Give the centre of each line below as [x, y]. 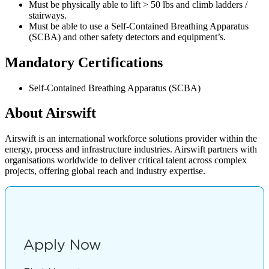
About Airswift [50, 113]
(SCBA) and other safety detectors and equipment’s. [127, 37]
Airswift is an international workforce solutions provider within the [131, 139]
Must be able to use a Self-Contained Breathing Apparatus [139, 26]
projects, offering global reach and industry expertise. [105, 171]
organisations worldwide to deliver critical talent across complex [126, 160]
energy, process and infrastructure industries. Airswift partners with [131, 150]
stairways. [48, 15]
